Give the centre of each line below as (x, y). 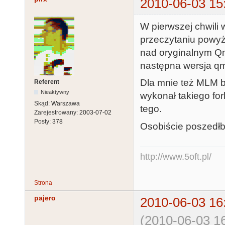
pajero (45, 198)
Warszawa (66, 103)
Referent (47, 82)
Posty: (43, 121)
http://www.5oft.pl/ (176, 156)
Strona (43, 183)
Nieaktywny (55, 92)
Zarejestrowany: (57, 112)
